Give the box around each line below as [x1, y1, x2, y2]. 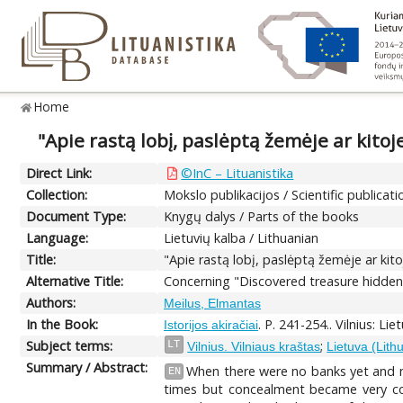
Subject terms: [26, 336, 113, 354]
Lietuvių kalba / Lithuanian [164, 228, 319, 246]
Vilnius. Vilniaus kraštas [187, 338, 321, 354]
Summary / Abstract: [26, 358, 148, 376]
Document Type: [26, 207, 127, 225]
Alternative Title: [26, 272, 124, 290]
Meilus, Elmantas [164, 295, 262, 310]
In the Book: [26, 315, 99, 333]
